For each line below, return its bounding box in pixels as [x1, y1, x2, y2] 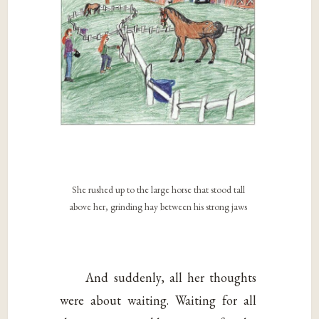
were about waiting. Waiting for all [60, 291, 257, 308]
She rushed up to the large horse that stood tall [71, 183, 245, 197]
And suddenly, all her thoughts [85, 268, 257, 286]
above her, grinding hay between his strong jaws [69, 200, 248, 214]
